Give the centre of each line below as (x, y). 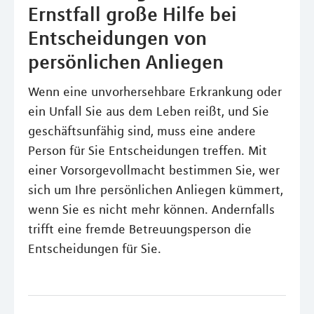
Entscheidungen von (117, 38)
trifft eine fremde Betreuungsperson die (140, 229)
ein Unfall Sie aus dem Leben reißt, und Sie (149, 111)
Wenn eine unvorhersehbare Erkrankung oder (155, 92)
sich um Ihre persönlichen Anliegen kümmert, (156, 190)
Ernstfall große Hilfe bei (132, 14)
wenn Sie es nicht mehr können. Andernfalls (151, 210)
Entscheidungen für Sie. (95, 249)
